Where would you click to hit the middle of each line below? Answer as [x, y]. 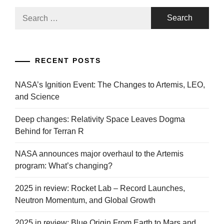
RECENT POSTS [68, 61]
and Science [37, 97]
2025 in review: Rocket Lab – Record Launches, [100, 188]
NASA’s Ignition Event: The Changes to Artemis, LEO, [110, 85]
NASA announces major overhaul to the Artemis [99, 154]
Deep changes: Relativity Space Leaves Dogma [100, 119]
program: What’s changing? [64, 166]
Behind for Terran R [49, 131]
